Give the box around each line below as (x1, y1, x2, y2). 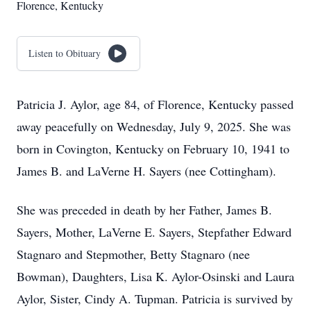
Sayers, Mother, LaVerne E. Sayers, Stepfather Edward (17, 224, 292, 240)
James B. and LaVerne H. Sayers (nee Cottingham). (17, 162, 276, 179)
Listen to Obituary (28, 47, 101, 60)
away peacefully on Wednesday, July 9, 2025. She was (17, 118, 291, 135)
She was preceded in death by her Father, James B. (17, 201, 272, 218)
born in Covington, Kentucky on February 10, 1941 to (17, 140, 289, 157)
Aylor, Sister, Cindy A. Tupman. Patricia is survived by (17, 290, 293, 307)
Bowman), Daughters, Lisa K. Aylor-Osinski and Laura (17, 268, 294, 285)
